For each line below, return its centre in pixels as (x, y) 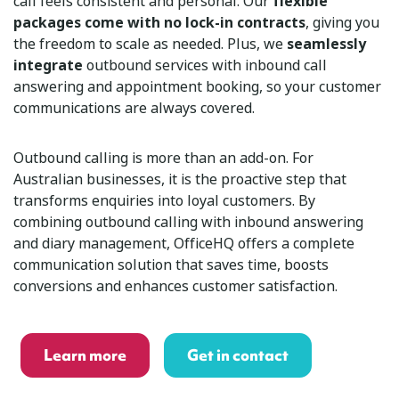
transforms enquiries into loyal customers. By (164, 200)
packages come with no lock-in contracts (159, 22)
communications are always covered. (134, 108)
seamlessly (326, 44)
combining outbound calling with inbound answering (188, 222)
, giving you (342, 22)
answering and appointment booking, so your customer (197, 86)
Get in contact (238, 355)
